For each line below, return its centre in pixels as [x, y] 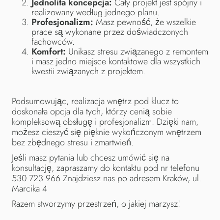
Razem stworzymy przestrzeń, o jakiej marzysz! [96, 204]
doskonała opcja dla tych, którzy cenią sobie [92, 112]
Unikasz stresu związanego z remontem [137, 52]
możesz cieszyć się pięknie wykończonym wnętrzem [107, 132]
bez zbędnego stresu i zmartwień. [73, 143]
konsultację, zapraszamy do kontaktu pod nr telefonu [106, 168]
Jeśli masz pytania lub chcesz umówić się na [91, 158]
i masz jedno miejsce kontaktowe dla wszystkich [116, 62]
